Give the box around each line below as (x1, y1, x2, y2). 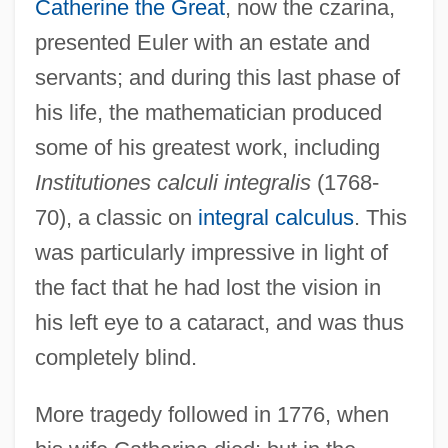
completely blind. (34, 344, 197, 370)
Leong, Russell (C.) (15, 381, 152, 399)
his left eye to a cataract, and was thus (34, 309, 404, 335)
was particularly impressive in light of (34, 239, 388, 265)
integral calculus (197, 204, 354, 230)
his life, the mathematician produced (34, 99, 382, 125)
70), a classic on (34, 204, 198, 230)
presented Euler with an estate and (34, 29, 370, 55)
